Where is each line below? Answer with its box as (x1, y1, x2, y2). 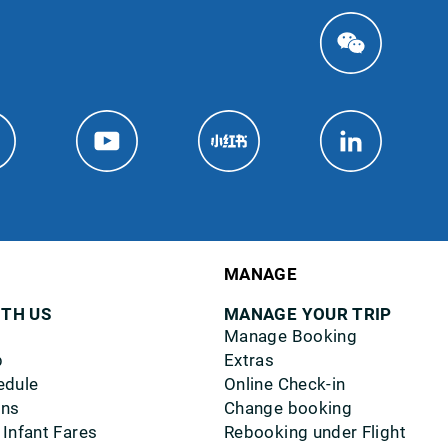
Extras (224, 350, 275, 370)
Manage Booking (224, 326, 358, 346)
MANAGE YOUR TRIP (224, 304, 392, 324)
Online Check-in (224, 374, 346, 394)
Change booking (224, 398, 353, 418)
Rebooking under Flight (224, 422, 406, 442)
